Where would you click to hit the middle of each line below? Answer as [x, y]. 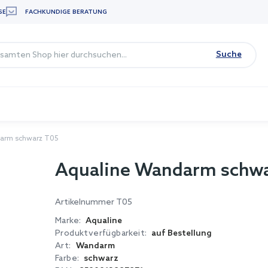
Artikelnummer [86, 202]
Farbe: [67, 258]
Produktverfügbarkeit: [101, 233]
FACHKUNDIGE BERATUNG [66, 12]
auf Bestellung [182, 234]
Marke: [68, 221]
